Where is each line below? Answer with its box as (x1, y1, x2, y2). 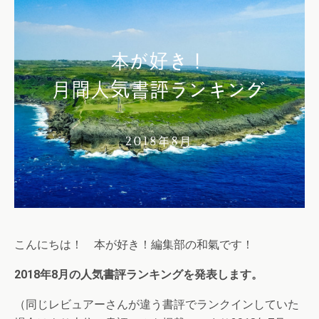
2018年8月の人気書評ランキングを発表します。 (14, 268, 263, 281)
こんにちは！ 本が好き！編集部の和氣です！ (14, 238, 253, 251)
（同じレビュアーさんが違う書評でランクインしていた (14, 298, 299, 311)
